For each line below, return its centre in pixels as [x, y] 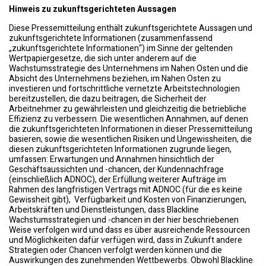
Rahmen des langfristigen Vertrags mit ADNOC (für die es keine [126, 190]
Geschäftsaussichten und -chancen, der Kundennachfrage [116, 170]
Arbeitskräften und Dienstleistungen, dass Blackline [104, 210]
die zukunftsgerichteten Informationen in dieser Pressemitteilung [131, 129]
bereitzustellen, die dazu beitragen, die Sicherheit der [108, 99]
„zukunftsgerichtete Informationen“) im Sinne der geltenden [121, 48]
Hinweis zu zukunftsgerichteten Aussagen [93, 9]
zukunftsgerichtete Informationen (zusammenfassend [111, 38]
